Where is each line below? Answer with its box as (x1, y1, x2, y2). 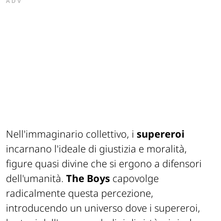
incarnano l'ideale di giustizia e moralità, (6, 142, 187, 155)
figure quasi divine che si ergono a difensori (6, 156, 202, 170)
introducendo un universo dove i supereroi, (6, 201, 200, 215)
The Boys (66, 171, 110, 185)
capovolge (110, 171, 159, 185)
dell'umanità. (6, 171, 66, 185)
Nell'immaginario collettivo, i (6, 127, 137, 141)
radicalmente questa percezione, (6, 186, 153, 200)
